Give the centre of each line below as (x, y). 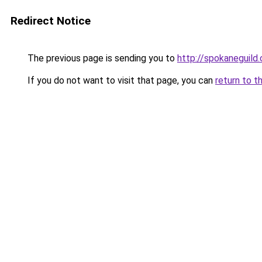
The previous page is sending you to (101, 58)
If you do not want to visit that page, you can (120, 80)
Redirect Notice (51, 21)
